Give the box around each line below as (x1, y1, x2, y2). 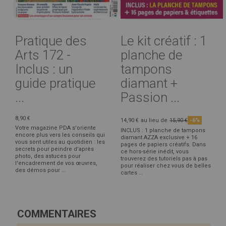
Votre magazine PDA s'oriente (15, 124, 96, 131)
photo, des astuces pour (15, 152, 81, 159)
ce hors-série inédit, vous (121, 148, 189, 155)
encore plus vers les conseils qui (15, 131, 105, 138)
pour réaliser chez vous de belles (121, 162, 211, 169)
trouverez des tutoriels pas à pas (121, 155, 207, 162)
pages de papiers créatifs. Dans (121, 141, 206, 148)
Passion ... (121, 89, 180, 105)
